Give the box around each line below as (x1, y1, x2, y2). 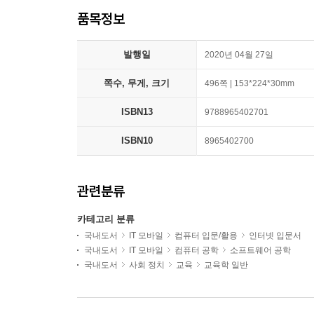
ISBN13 (121, 107, 153, 117)
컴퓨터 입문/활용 (175, 231, 238, 240)
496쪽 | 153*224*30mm (205, 78, 294, 88)
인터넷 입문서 (249, 231, 301, 240)
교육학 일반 (204, 260, 248, 270)
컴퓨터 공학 (175, 245, 219, 255)
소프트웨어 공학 (230, 245, 291, 255)
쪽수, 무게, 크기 (104, 78, 170, 88)
